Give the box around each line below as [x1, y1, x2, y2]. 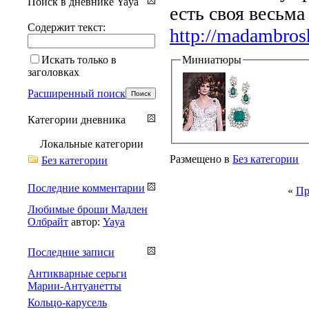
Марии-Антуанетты [28, 279, 121, 292]
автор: [71, 215, 103, 228]
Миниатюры [182, 53, 241, 66]
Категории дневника [28, 113, 126, 126]
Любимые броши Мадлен [28, 203, 148, 215]
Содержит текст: [28, 21, 106, 33]
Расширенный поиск [28, 87, 126, 99]
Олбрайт [28, 215, 68, 228]
